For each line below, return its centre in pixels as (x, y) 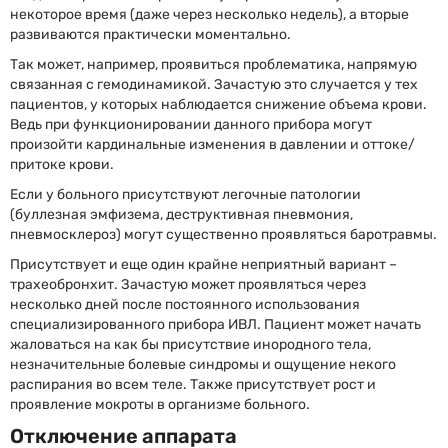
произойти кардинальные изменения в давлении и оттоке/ (212, 144)
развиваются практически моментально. (150, 34)
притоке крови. (62, 164)
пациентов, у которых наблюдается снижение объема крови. (218, 104)
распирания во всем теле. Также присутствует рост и (193, 384)
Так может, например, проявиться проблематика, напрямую (213, 64)
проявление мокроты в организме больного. (160, 404)
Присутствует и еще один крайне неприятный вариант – (203, 264)
